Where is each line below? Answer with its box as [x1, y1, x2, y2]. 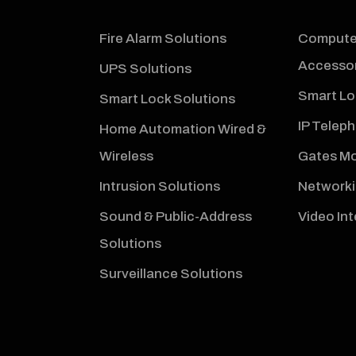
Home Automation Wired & [99, 121, 267, 137]
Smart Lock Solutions [99, 91, 236, 106]
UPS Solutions [99, 60, 192, 76]
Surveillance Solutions [99, 265, 243, 281]
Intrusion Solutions [99, 178, 221, 194]
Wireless [99, 148, 154, 164]
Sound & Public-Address [99, 208, 253, 224]
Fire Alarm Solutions [99, 30, 227, 46]
